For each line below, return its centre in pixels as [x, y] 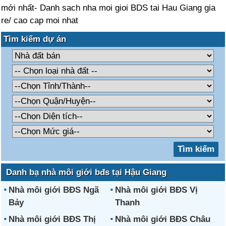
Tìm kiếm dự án [35, 39]
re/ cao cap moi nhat [40, 20]
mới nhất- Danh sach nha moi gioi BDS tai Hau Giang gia [108, 8]
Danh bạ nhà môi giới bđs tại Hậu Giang [87, 172]
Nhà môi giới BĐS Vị [156, 190]
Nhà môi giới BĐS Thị [52, 219]
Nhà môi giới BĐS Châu [162, 219]
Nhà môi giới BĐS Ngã [54, 190]
